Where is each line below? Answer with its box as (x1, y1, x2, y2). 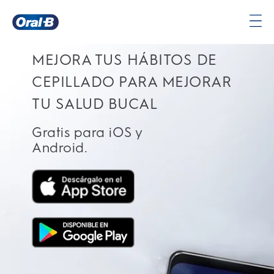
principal (12, 44, 50, 55)
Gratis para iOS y (32, 124, 143, 141)
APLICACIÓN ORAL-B (32, 25, 135, 37)
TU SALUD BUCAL (32, 95, 157, 113)
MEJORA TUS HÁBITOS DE (32, 51, 217, 68)
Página (12, 31, 42, 42)
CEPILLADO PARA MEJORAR (32, 73, 231, 91)
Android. (32, 139, 87, 156)
